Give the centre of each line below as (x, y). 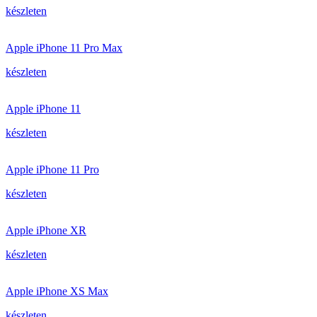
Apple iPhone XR (46, 230)
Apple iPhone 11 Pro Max (64, 48)
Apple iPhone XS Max (57, 291)
